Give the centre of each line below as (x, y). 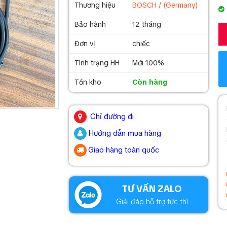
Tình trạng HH (97, 63)
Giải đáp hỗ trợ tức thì (152, 202)
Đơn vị (84, 44)
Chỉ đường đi (112, 117)
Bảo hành (90, 24)
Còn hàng (149, 82)
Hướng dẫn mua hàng (124, 133)
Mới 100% (148, 63)
